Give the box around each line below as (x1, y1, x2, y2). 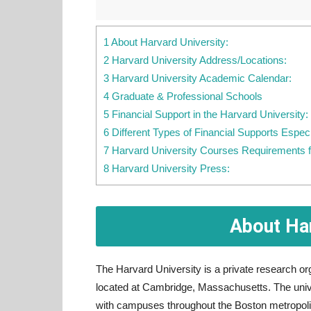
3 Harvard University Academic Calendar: (103, 72, 292, 84)
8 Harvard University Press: (103, 162, 230, 174)
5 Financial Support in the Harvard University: (103, 108, 308, 120)
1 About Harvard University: (103, 36, 228, 48)
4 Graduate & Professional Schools (103, 90, 262, 102)
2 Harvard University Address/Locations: (103, 54, 287, 66)
